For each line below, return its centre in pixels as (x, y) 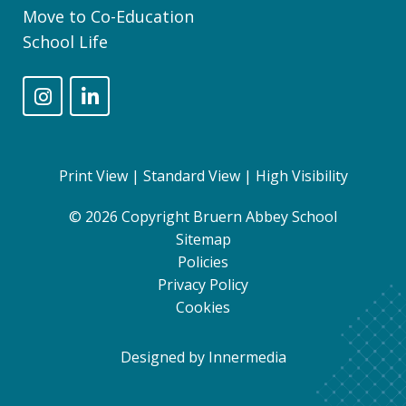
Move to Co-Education (108, 16)
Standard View (191, 175)
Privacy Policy (203, 284)
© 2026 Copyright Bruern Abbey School (203, 216)
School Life (65, 41)
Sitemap (203, 239)
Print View (93, 175)
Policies (203, 261)
